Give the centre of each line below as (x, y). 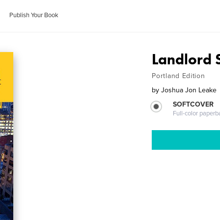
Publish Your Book (34, 15)
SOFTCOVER (193, 104)
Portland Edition (179, 76)
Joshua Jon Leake (189, 90)
